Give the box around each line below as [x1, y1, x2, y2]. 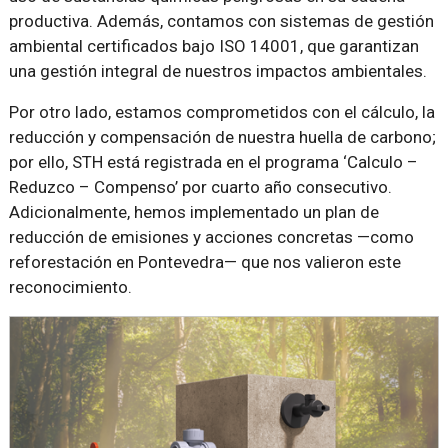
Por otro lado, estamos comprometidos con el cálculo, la [8, 102, 435, 123]
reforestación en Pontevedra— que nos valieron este [8, 252, 401, 273]
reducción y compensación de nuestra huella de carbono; [8, 127, 436, 148]
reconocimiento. [8, 277, 132, 298]
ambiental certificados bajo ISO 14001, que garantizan [8, 36, 419, 57]
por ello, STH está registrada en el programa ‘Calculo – [8, 152, 418, 173]
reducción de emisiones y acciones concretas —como [8, 227, 414, 248]
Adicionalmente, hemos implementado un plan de [8, 202, 379, 223]
